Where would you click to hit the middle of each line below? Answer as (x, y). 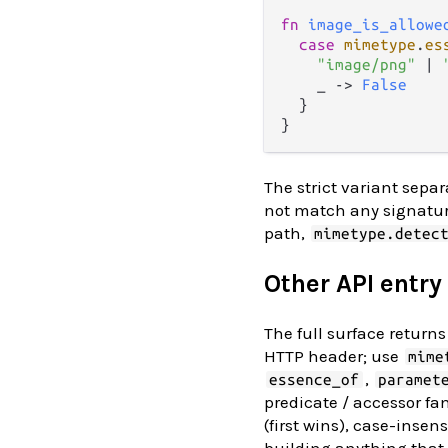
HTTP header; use (333, 355)
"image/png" (366, 64)
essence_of (314, 379)
